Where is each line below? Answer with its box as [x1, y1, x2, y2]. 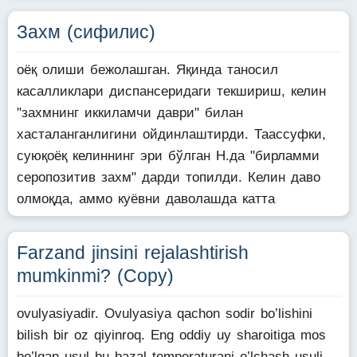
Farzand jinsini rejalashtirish [17, 242, 249, 263]
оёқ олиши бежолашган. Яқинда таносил [17, 62, 278, 77]
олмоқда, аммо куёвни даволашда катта [17, 191, 275, 206]
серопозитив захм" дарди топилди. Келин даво [17, 170, 320, 185]
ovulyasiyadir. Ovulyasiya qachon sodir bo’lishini [17, 306, 312, 321]
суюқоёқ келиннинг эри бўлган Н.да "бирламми [17, 148, 320, 163]
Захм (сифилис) [17, 22, 155, 42]
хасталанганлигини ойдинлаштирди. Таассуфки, [17, 127, 326, 142]
